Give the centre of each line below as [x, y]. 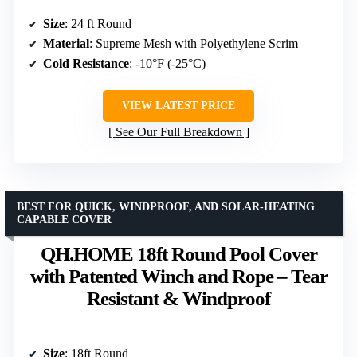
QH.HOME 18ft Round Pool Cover [178, 253]
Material [66, 43]
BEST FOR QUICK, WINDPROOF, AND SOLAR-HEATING [166, 206]
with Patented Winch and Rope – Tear [178, 276]
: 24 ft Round [98, 23]
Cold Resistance [86, 63]
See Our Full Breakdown [178, 131]
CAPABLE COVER [64, 219]
